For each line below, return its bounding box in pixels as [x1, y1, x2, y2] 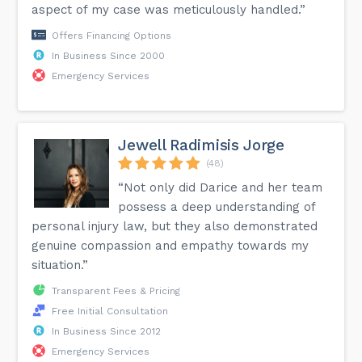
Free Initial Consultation [52, 305, 169, 317]
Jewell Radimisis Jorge [118, 135, 284, 154]
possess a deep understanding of [118, 199, 316, 214]
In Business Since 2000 [52, 49, 166, 61]
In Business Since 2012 [52, 325, 162, 337]
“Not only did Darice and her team [118, 179, 323, 195]
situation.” [32, 257, 89, 272]
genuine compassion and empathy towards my [32, 238, 309, 253]
